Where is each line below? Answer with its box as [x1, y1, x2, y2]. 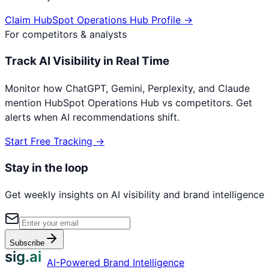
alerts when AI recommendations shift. [5, 110, 180, 123]
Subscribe [10, 238, 44, 248]
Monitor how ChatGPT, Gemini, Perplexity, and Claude [5, 82, 250, 94]
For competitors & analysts [5, 28, 127, 41]
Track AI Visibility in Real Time [5, 54, 169, 68]
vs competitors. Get [159, 96, 252, 109]
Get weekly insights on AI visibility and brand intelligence [5, 189, 264, 201]
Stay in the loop [5, 160, 88, 175]
